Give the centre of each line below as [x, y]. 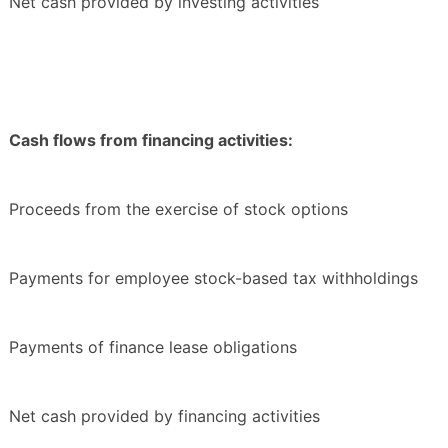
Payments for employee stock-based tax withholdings [213, 278]
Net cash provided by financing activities [164, 416]
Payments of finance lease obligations [153, 347]
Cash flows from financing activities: [151, 140]
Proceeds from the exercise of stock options [178, 209]
